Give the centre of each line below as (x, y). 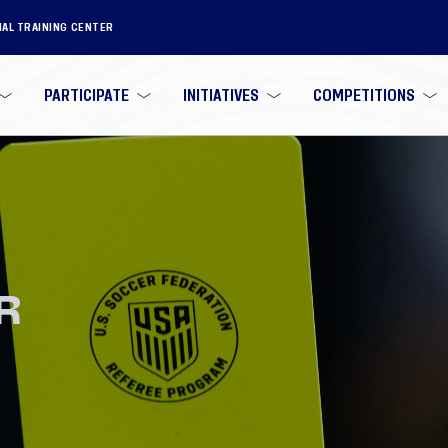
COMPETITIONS (363, 95)
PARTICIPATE (87, 95)
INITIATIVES (220, 95)
